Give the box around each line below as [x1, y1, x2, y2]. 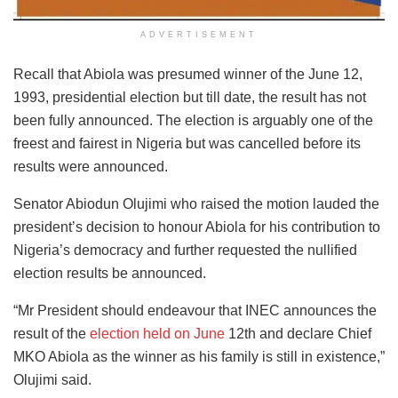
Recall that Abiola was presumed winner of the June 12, [13, 67, 362, 82]
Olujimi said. [13, 372, 92, 387]
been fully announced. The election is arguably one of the [13, 113, 373, 128]
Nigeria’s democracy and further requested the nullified [13, 243, 357, 258]
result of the [13, 326, 90, 341]
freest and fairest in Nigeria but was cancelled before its [13, 136, 361, 151]
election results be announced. [13, 266, 206, 281]
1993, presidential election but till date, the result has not [13, 90, 366, 105]
